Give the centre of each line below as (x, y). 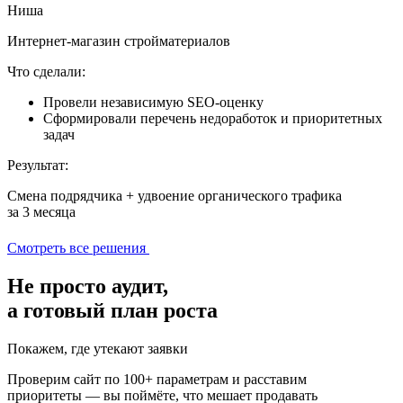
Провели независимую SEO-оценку (153, 103)
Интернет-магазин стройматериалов (119, 41)
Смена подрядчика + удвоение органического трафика (175, 196)
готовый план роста (121, 311)
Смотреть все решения (76, 248)
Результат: (38, 166)
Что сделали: (46, 72)
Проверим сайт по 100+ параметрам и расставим (157, 380)
